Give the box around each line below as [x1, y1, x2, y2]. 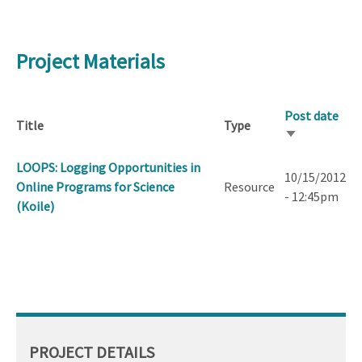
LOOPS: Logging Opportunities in [16, 159, 200, 176]
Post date [284, 107, 339, 124]
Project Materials [16, 48, 165, 75]
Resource [224, 179, 275, 196]
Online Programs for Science [16, 179, 175, 196]
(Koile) [16, 198, 54, 215]
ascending [284, 148, 340, 165]
